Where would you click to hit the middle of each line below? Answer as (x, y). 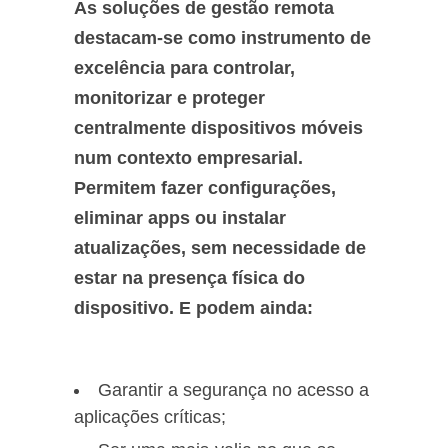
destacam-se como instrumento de (222, 38)
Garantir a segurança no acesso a (233, 390)
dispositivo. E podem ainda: (193, 308)
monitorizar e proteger (169, 98)
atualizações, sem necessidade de (220, 248)
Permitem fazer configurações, (205, 188)
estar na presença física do (189, 278)
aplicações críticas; (150, 417)
